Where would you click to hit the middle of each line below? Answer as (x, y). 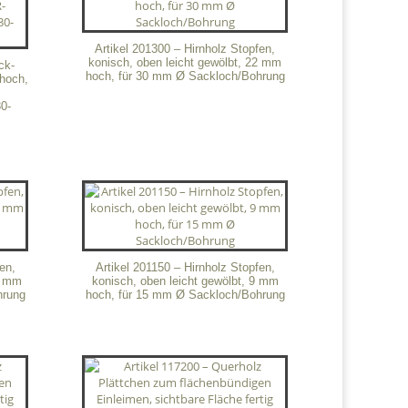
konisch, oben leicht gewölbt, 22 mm (185, 62)
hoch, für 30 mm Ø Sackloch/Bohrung (185, 76)
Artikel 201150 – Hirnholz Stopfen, (185, 267)
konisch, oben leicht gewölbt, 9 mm (185, 280)
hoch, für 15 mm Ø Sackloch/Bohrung (185, 294)
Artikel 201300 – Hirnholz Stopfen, (185, 48)
